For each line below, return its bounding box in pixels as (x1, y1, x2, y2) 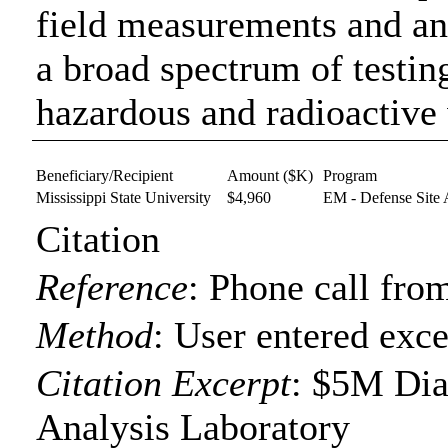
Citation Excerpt (36, 362, 292, 404)
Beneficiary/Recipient (36, 167, 174, 184)
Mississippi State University (36, 189, 212, 206)
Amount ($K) (227, 167, 314, 184)
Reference (36, 266, 189, 308)
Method (36, 314, 154, 356)
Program (323, 167, 378, 184)
